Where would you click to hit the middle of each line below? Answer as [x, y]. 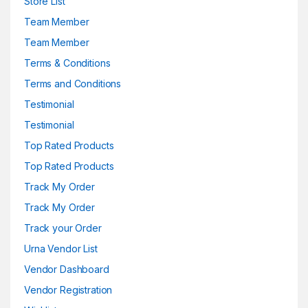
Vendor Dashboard [67, 269]
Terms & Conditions [67, 63]
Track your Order [63, 228]
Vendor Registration [68, 289]
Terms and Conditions [73, 83]
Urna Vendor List [61, 248]
